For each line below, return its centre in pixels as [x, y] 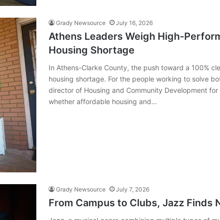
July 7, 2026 [133, 190]
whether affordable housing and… [103, 102]
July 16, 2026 [134, 23]
